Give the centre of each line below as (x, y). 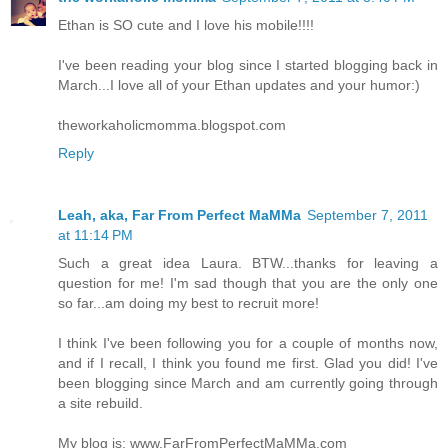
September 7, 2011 (367, 214)
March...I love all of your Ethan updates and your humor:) (239, 84)
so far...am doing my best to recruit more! (188, 302)
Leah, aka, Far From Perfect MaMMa (179, 214)
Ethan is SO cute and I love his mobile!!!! (186, 24)
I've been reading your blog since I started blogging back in (248, 64)
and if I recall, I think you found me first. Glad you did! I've (248, 362)
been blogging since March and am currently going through (248, 382)
